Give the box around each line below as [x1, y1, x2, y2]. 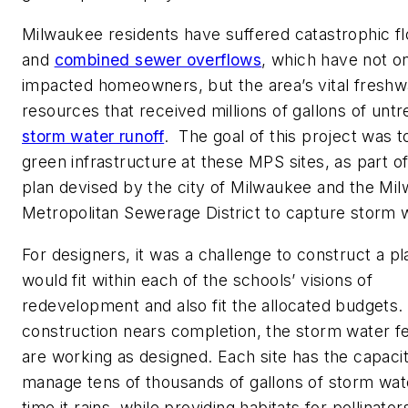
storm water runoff [22, 126, 165, 146]
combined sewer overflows [54, 49, 262, 69]
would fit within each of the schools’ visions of [22, 270, 373, 290]
